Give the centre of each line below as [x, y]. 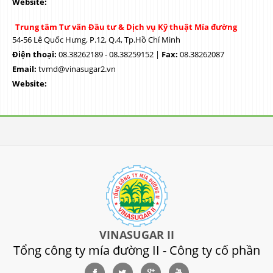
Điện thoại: [34, 54]
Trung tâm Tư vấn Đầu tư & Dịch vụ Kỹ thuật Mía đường [126, 27]
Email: [24, 69]
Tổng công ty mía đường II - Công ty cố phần [136, 250]
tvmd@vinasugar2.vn [76, 69]
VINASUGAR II [136, 235]
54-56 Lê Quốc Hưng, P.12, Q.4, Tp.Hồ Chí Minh [96, 40]
